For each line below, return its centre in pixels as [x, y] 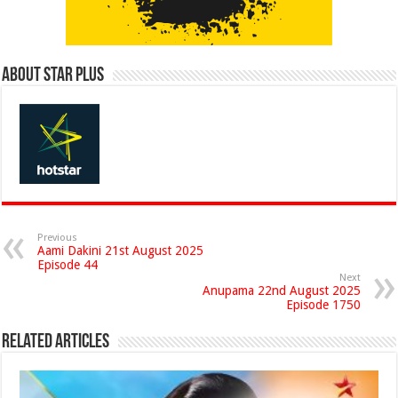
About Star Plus [53, 76]
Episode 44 [68, 265]
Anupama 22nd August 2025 [281, 291]
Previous [58, 238]
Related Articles [56, 342]
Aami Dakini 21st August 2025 [121, 251]
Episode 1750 [323, 305]
